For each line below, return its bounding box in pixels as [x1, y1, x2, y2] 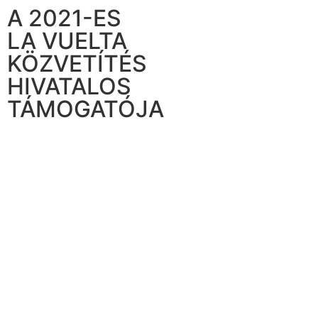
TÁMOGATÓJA [7, 95, 164, 123]
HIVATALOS [7, 72, 131, 100]
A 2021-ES [7, 4, 121, 32]
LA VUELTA [7, 27, 127, 55]
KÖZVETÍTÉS [7, 50, 147, 77]
